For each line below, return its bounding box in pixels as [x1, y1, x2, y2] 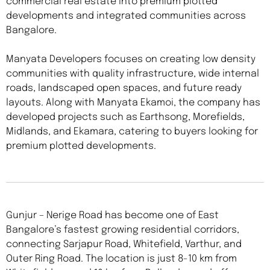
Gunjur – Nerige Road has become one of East [6, 210, 219, 221]
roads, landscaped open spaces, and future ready [6, 83, 242, 94]
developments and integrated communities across [6, 11, 246, 22]
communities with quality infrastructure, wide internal [6, 69, 259, 80]
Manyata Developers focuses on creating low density [6, 54, 256, 65]
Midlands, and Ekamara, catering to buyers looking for [6, 127, 258, 137]
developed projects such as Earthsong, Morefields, [6, 112, 245, 123]
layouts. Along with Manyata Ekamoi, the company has [6, 98, 260, 108]
